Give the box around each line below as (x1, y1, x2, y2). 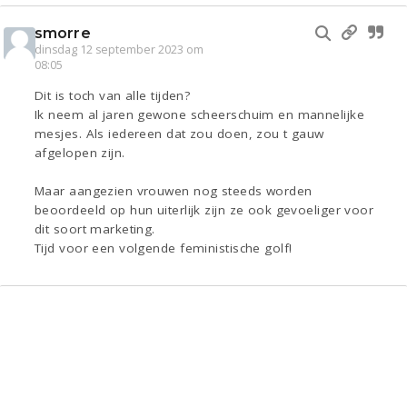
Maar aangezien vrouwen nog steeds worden (35, 183, 313, 200)
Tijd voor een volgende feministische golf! (35, 240, 293, 257)
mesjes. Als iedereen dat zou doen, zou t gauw (35, 125, 324, 143)
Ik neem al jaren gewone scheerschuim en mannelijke (35, 106, 365, 124)
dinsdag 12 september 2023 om (35, 42, 203, 58)
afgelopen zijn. (35, 144, 125, 162)
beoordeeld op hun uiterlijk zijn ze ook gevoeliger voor (35, 202, 374, 219)
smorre (35, 25, 91, 43)
